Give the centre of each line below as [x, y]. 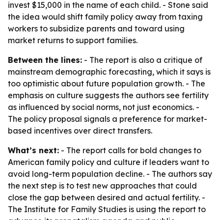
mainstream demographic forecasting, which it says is [109, 72]
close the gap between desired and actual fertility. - [107, 197]
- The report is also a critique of [142, 60]
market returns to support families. [73, 40]
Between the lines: [45, 60]
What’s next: [33, 150]
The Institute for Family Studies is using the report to [107, 209]
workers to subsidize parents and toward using [96, 28]
